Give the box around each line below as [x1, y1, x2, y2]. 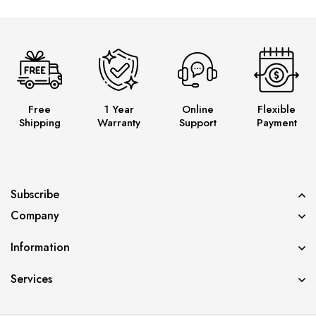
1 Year [103, 102, 134, 118]
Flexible [257, 102, 296, 118]
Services [11, 271, 52, 288]
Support [178, 115, 217, 131]
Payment [256, 115, 297, 131]
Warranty [97, 115, 140, 131]
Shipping [18, 115, 61, 131]
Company [11, 207, 59, 224]
